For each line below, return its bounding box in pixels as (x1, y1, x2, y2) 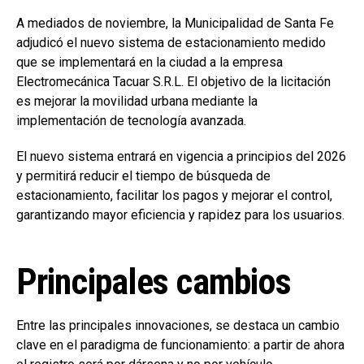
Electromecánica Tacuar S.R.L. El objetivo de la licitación (16, 74, 331, 90)
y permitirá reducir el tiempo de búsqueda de (16, 168, 271, 184)
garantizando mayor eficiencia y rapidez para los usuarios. (16, 207, 344, 223)
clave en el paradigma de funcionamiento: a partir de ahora (16, 337, 344, 353)
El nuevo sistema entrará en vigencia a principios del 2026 (16, 149, 346, 165)
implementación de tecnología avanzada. (16, 113, 246, 129)
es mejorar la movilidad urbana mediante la (16, 93, 258, 110)
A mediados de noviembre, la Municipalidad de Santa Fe (16, 15, 334, 32)
